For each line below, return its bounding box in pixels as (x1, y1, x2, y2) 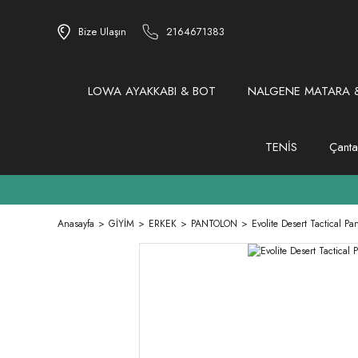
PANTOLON (191, 217, 237, 232)
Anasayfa (58, 217, 94, 232)
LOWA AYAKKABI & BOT (88, 82, 216, 101)
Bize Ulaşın (78, 24, 126, 40)
